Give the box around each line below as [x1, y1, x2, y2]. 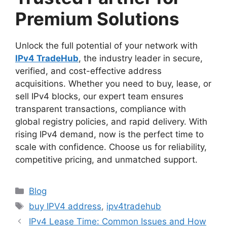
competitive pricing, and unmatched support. [15, 155, 198, 165]
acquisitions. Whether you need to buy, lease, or [15, 79, 211, 89]
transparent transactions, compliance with [15, 104, 186, 115]
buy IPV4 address [29, 201, 102, 212]
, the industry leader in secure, [79, 53, 203, 64]
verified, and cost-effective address [15, 66, 162, 77]
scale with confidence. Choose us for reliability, [15, 142, 207, 153]
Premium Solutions [15, 8, 179, 30]
